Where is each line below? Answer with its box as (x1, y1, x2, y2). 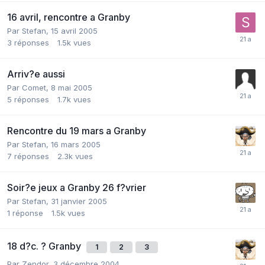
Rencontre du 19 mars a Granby (7, 124, 146, 137)
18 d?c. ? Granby (7, 240, 83, 252)
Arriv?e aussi (7, 67, 65, 80)
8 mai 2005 (51, 82, 92, 92)
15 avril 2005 (51, 25, 98, 35)
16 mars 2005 (51, 139, 101, 149)
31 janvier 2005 (51, 196, 107, 206)
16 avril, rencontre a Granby (7, 11, 130, 23)
